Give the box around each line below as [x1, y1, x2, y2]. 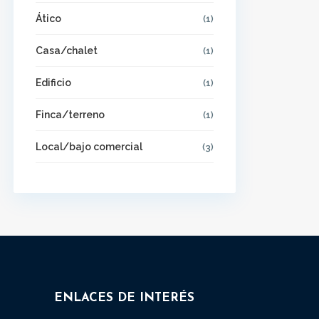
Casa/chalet [36, 45, 98, 56]
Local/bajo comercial [36, 141, 142, 152]
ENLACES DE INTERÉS [54, 292, 194, 304]
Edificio [36, 77, 71, 88]
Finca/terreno [36, 109, 105, 120]
